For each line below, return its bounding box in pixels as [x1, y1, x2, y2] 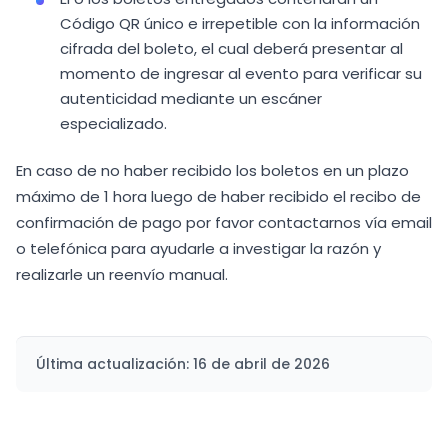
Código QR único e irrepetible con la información [60, 13, 420, 34]
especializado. [60, 113, 167, 134]
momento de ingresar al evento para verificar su [60, 63, 422, 84]
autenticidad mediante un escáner [60, 88, 322, 109]
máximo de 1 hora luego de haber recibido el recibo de [16, 186, 421, 207]
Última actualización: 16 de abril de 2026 [36, 354, 330, 374]
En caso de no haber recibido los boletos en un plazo [16, 160, 409, 181]
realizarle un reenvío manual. [16, 264, 228, 285]
